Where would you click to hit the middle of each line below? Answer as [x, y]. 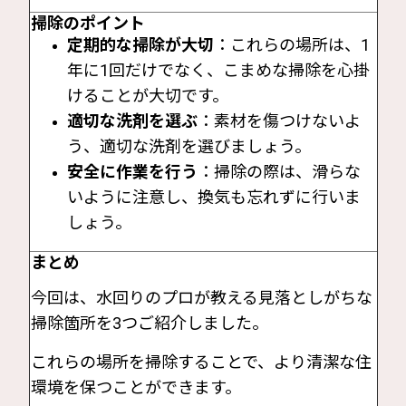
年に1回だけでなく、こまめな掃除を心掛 [218, 70]
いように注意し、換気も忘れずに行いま [213, 197]
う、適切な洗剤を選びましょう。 [188, 146]
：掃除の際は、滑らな [279, 171]
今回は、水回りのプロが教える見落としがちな [201, 297]
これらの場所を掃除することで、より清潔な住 [201, 362]
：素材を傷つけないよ [279, 121]
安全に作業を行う [132, 171]
